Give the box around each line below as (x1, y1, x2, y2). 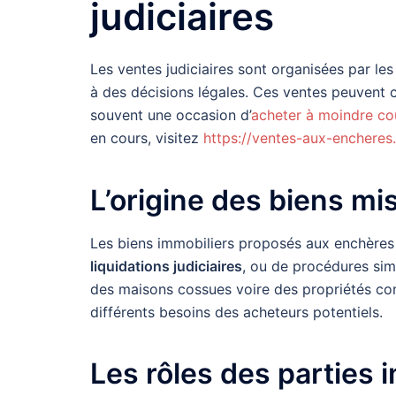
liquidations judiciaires (90, 256, 242, 275)
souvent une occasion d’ (90, 106, 251, 125)
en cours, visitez (90, 129, 203, 148)
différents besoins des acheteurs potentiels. (90, 302, 383, 321)
